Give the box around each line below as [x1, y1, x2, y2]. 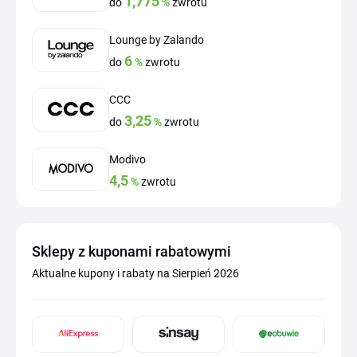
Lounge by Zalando [109, 33, 204, 46]
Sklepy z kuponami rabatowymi [32, 242, 231, 260]
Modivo [109, 152, 146, 166]
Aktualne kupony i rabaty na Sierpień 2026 [32, 266, 239, 280]
